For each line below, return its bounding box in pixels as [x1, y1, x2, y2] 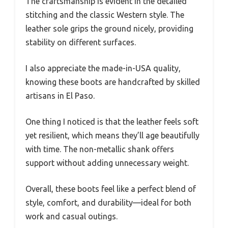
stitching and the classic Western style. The [25, 10, 184, 20]
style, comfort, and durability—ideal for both [25, 198, 191, 208]
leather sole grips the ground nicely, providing [25, 24, 193, 34]
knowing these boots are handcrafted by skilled [25, 77, 200, 87]
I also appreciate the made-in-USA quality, [25, 64, 181, 73]
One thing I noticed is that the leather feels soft [25, 117, 198, 127]
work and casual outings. [25, 212, 118, 221]
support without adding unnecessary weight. [25, 158, 189, 168]
